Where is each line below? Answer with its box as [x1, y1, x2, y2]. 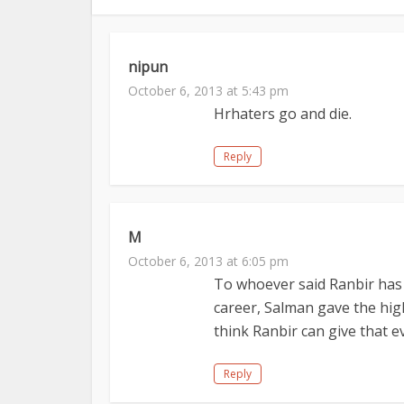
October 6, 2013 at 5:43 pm [128, 82, 289, 99]
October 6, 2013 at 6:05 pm [128, 252, 289, 270]
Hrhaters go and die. [214, 104, 352, 124]
